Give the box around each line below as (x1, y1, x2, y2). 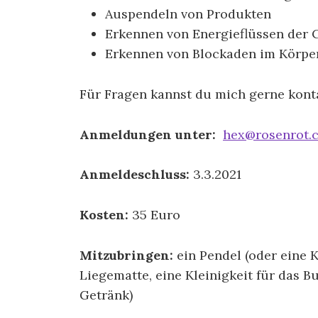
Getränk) (79, 286, 133, 303)
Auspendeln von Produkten (105, 5, 271, 22)
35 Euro (128, 207, 180, 224)
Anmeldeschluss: (79, 166, 190, 183)
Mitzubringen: (79, 246, 173, 263)
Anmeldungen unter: (79, 126, 223, 143)
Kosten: (79, 207, 128, 224)
